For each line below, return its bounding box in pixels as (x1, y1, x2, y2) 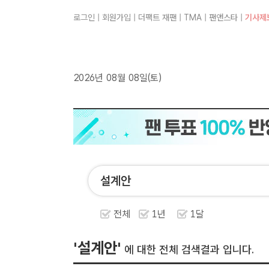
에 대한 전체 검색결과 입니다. (121, 243, 254, 256)
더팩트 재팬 (138, 13, 177, 22)
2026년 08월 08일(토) (73, 72, 162, 83)
